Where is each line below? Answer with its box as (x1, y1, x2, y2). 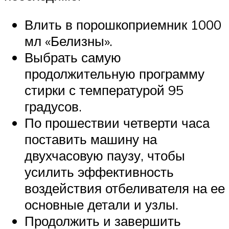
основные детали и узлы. (25, 196, 178, 213)
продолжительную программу (25, 65, 204, 82)
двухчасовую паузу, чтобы (25, 147, 185, 164)
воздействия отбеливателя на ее (25, 180, 225, 197)
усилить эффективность (25, 164, 174, 180)
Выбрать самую (25, 49, 121, 66)
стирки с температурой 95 (25, 82, 184, 99)
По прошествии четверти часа (25, 114, 210, 131)
